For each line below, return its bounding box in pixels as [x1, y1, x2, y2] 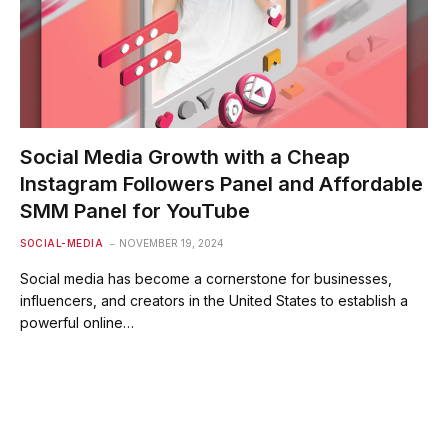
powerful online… [20, 313, 134, 331]
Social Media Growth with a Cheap [20, 144, 350, 169]
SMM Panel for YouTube [20, 198, 250, 223]
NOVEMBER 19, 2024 [119, 236, 224, 249]
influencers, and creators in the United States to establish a [20, 291, 408, 309]
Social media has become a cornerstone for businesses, [20, 269, 392, 287]
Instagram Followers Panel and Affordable [20, 171, 423, 196]
